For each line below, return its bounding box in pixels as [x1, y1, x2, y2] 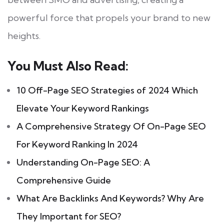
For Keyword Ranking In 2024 [16, 138, 138, 150]
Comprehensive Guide [16, 174, 111, 186]
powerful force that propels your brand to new [7, 11, 210, 23]
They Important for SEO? [16, 210, 121, 222]
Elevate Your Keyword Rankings [16, 102, 149, 114]
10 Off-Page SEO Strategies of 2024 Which [16, 84, 198, 96]
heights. [7, 29, 40, 41]
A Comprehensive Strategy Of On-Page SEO [16, 120, 206, 132]
